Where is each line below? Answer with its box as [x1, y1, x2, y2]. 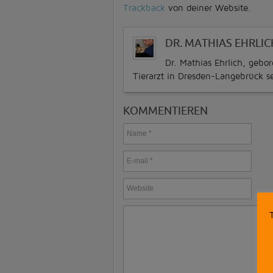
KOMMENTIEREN [123, 105, 208, 116]
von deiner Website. [165, 2, 251, 13]
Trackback [123, 2, 165, 13]
